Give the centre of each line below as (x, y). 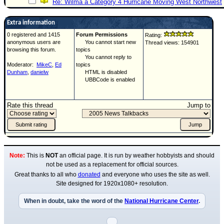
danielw (39, 72)
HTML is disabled (101, 72)
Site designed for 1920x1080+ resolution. (112, 183)
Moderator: (22, 64)
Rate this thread (30, 105)
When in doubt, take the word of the (74, 201)
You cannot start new (106, 42)
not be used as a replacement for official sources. (112, 164)
